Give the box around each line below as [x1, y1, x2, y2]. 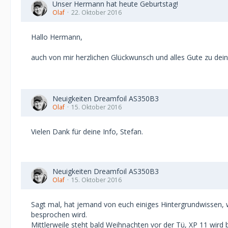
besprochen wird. [31, 210, 87, 219]
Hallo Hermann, [31, 32, 82, 42]
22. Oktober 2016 [71, 8, 122, 17]
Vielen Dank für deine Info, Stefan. [31, 127, 143, 136]
